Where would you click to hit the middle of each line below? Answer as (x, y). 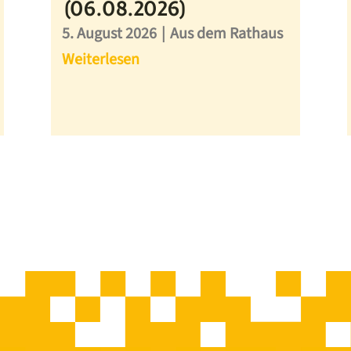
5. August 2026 (109, 34)
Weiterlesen (100, 60)
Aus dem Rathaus (226, 34)
